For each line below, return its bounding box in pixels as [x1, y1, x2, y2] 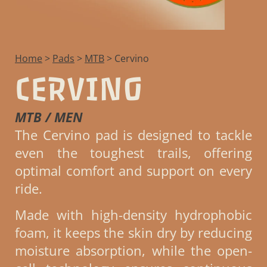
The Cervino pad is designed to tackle [15, 125, 252, 144]
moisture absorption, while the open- [15, 241, 252, 259]
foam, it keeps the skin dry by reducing [15, 223, 252, 241]
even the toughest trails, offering [15, 143, 252, 162]
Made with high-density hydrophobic [15, 205, 252, 223]
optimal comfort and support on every [15, 161, 252, 179]
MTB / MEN [15, 107, 83, 126]
